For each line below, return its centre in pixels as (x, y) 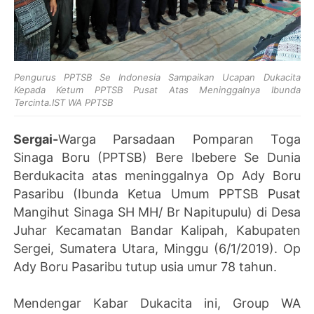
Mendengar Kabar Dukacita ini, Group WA (157, 303)
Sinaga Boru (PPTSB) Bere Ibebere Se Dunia (157, 157)
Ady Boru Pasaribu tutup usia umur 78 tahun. (145, 266)
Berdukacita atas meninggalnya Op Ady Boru (157, 175)
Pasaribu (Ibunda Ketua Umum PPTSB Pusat (157, 193)
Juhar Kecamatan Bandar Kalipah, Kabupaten (157, 230)
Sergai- (36, 139)
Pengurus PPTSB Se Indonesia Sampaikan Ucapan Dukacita (157, 77)
